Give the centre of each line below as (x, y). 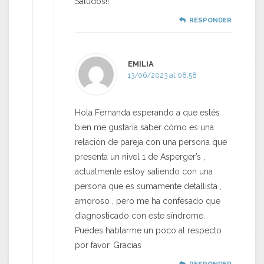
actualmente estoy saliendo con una (144, 172)
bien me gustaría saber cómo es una (144, 128)
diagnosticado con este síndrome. (140, 216)
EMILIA (141, 64)
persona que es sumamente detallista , (148, 187)
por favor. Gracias (108, 245)
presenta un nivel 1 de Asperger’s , (140, 157)
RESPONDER (210, 21)
